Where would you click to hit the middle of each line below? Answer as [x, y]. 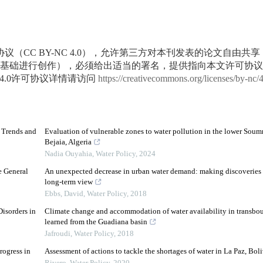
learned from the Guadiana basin [96, 222]
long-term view [68, 183]
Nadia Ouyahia [68, 154]
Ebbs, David [64, 194]
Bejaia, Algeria [68, 143]
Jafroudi [57, 234]
